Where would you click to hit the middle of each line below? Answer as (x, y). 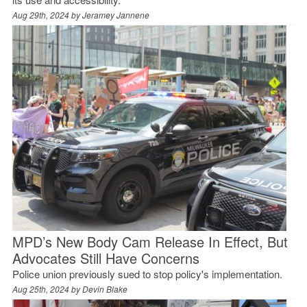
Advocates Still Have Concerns (106, 258)
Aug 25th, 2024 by (47, 288)
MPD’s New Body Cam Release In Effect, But (150, 241)
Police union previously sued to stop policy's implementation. (147, 273)
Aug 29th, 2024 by (47, 14)
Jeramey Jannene (115, 14)
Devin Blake (105, 288)
